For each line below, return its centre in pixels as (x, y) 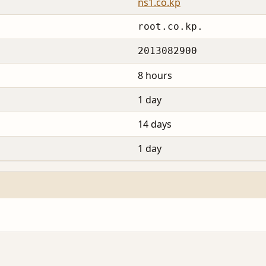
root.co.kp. (170, 27)
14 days (155, 124)
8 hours (155, 76)
